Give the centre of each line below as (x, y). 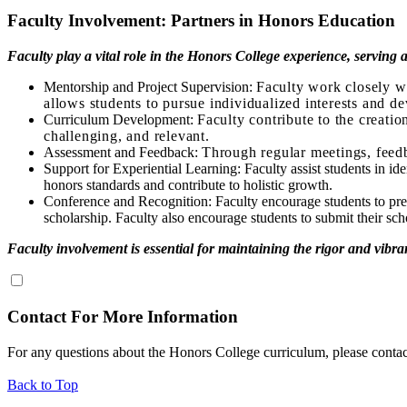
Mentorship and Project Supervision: (150, 87)
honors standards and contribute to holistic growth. (188, 185)
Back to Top (43, 384)
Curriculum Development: (120, 120)
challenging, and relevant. (127, 136)
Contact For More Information (123, 316)
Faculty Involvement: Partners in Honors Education (201, 21)
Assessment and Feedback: (123, 153)
